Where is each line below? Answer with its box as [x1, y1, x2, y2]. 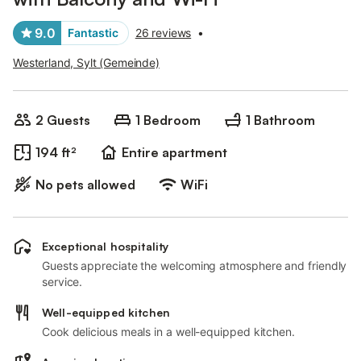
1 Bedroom [135, 112, 201, 128]
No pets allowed [35, 176, 135, 193]
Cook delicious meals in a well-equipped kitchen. [42, 325, 295, 338]
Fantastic [68, 26, 118, 39]
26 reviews [135, 26, 192, 39]
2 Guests [35, 112, 90, 128]
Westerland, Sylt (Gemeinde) [13, 56, 160, 69]
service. [42, 275, 83, 288]
